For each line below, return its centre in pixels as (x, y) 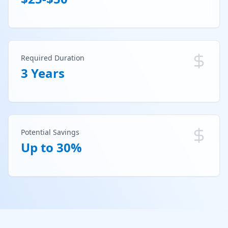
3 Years (43, 73)
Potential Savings (50, 132)
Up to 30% (51, 147)
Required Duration (53, 58)
